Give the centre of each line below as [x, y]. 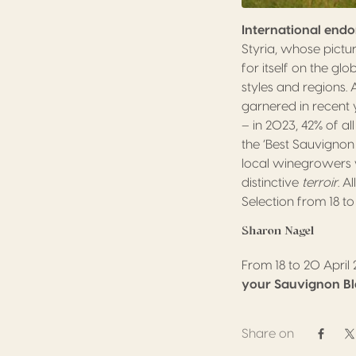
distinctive [272, 182]
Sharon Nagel [278, 230]
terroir [320, 182]
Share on [268, 333]
